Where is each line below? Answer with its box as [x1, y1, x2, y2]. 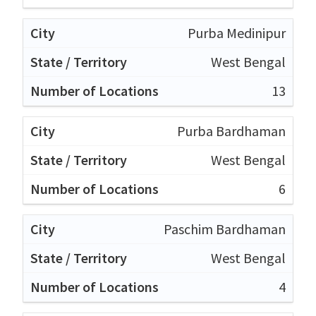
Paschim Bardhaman [164, 219, 286, 238]
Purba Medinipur [188, 23, 286, 42]
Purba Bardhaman [177, 121, 286, 140]
